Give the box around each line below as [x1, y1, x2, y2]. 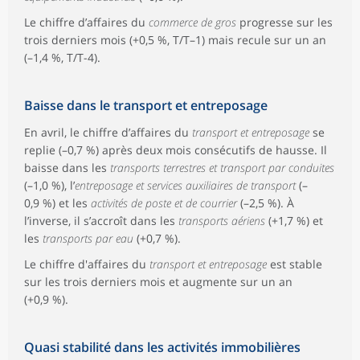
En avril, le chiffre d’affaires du [24, 125, 192, 141]
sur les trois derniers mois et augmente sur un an [24, 274, 292, 290]
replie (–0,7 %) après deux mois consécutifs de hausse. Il [24, 142, 327, 158]
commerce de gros [149, 14, 239, 31]
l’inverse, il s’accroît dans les [24, 213, 178, 229]
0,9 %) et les [24, 195, 91, 211]
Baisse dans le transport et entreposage [24, 96, 268, 115]
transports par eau [43, 231, 137, 247]
